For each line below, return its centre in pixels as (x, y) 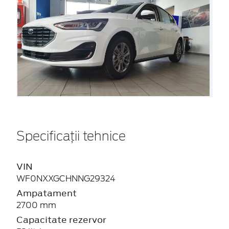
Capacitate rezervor (61, 220)
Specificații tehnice (71, 137)
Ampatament (47, 193)
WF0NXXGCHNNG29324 (66, 179)
